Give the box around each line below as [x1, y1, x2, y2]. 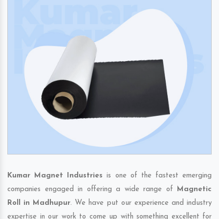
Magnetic [177, 186, 212, 194]
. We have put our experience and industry [70, 199, 212, 207]
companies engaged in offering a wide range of [7, 186, 177, 194]
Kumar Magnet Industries [7, 172, 103, 180]
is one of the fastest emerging [103, 172, 212, 180]
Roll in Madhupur [7, 199, 71, 207]
